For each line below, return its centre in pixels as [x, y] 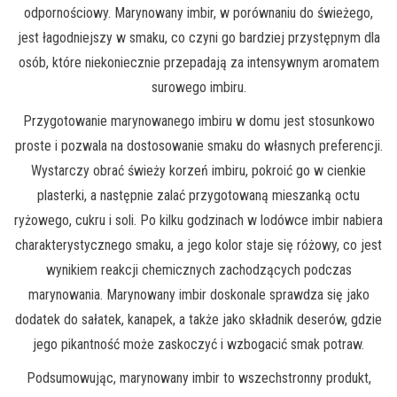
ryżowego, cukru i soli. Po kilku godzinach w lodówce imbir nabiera [198, 221]
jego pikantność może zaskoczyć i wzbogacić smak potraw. [198, 345]
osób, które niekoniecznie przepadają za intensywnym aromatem [198, 63]
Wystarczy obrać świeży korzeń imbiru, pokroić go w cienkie [198, 171]
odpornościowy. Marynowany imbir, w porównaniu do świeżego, [198, 13]
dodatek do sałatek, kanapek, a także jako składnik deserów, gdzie [198, 320]
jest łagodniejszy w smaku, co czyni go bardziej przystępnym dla [198, 38]
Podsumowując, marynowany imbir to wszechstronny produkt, [198, 378]
